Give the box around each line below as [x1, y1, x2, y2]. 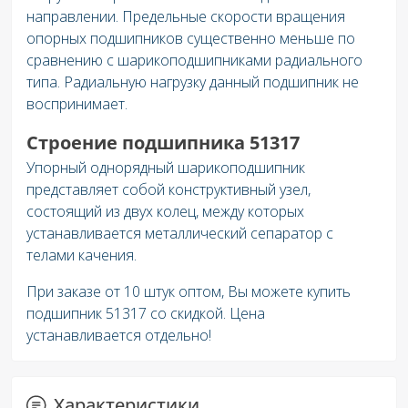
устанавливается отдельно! [26, 324, 211, 345]
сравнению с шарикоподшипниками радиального [26, 49, 362, 70]
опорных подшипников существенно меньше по [26, 27, 355, 48]
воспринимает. [26, 93, 127, 114]
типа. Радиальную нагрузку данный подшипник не [26, 71, 359, 92]
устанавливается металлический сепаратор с [26, 222, 333, 243]
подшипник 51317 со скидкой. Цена [26, 302, 265, 323]
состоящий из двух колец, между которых [26, 200, 304, 221]
